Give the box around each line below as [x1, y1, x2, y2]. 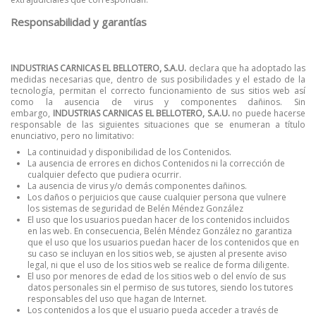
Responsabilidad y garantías [11, 14, 147, 29]
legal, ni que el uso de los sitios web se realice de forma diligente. [28, 258, 289, 271]
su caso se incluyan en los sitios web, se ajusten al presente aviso [28, 247, 287, 260]
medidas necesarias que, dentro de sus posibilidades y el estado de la [11, 73, 305, 85]
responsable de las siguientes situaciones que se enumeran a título [11, 118, 305, 130]
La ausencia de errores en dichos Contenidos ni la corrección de [28, 157, 285, 169]
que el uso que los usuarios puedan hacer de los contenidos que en [28, 236, 299, 248]
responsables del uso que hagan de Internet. [28, 292, 207, 305]
